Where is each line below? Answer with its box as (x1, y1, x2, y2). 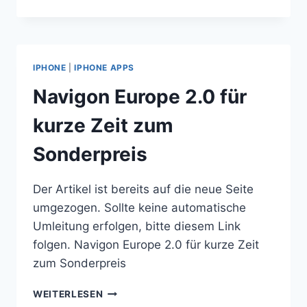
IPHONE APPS (74, 62, 134, 73)
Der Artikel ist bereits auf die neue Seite (33, 182, 254, 197)
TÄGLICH (102, 55, 147, 66)
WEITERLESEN (33, 288, 103, 300)
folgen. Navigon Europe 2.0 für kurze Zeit (33, 238, 259, 252)
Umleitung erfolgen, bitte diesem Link (33, 219, 241, 234)
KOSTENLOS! (102, 69, 167, 81)
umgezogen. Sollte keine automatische (33, 201, 246, 215)
